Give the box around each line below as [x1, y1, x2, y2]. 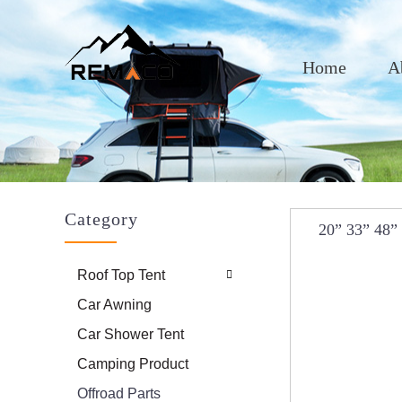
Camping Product [77, 356, 189, 372]
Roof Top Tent [77, 267, 166, 284]
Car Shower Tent [77, 327, 185, 343]
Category [65, 208, 138, 229]
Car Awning [77, 297, 153, 313]
